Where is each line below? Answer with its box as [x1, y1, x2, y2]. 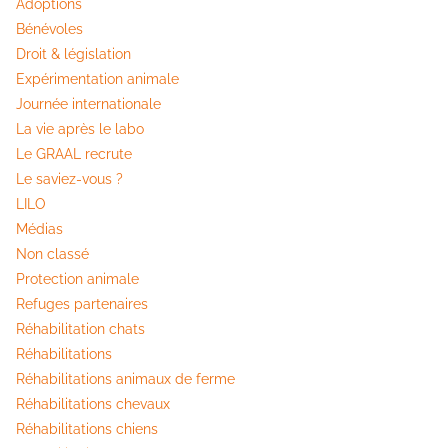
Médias [16, 220, 63, 237]
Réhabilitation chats [16, 320, 145, 337]
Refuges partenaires [16, 295, 148, 312]
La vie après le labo [16, 120, 144, 137]
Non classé [16, 245, 89, 262]
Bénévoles [16, 20, 83, 37]
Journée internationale [16, 95, 161, 112]
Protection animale [16, 270, 139, 287]
